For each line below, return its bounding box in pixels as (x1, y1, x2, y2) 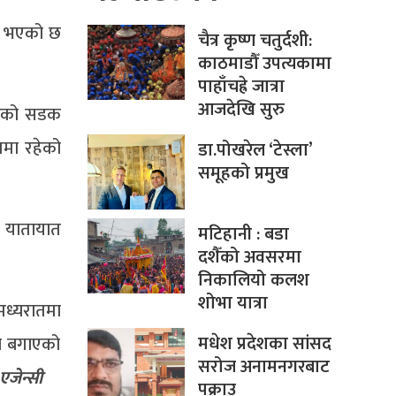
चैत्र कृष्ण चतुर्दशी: (197, 26, 312, 57)
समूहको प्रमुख (197, 158, 289, 189)
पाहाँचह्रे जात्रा (197, 72, 285, 103)
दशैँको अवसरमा (197, 242, 301, 273)
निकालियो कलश (197, 265, 309, 296)
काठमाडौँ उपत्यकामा (197, 49, 331, 80)
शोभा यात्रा (197, 288, 268, 319)
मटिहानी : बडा (197, 219, 289, 250)
